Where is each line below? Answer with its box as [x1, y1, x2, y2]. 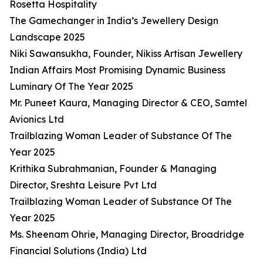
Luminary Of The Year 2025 [9, 80, 133, 93]
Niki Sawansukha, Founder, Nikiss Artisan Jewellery [9, 48, 242, 60]
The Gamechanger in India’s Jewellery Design [9, 15, 218, 27]
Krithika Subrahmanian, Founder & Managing [9, 163, 217, 175]
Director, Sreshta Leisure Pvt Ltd [9, 179, 157, 191]
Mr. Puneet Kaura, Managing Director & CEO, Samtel [9, 97, 247, 109]
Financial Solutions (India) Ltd [9, 245, 147, 257]
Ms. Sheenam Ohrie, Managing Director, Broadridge [9, 228, 244, 241]
